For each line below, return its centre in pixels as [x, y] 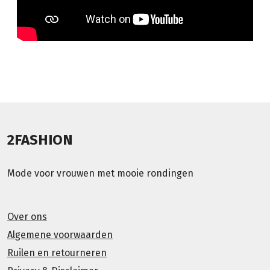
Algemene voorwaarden [60, 235]
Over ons [27, 217]
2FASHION [40, 140]
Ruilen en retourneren [57, 253]
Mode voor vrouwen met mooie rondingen [100, 174]
